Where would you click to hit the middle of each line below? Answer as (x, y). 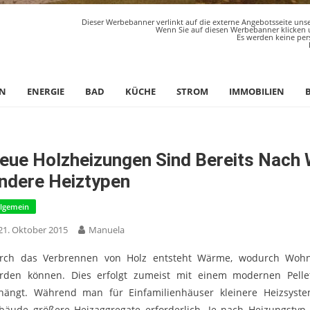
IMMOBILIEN (257, 91)
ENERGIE (46, 91)
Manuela (107, 230)
